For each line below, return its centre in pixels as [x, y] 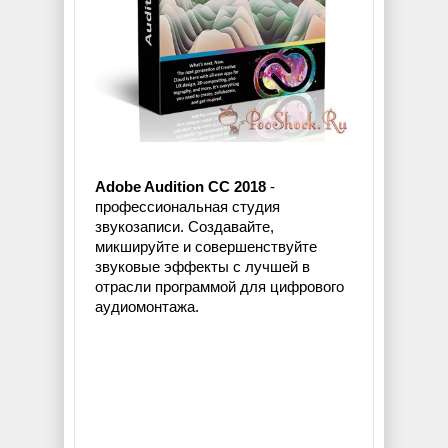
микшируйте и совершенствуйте [206, 247]
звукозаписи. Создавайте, [184, 227]
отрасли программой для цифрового [219, 287]
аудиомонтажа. [147, 307]
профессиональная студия [187, 207]
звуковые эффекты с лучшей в [202, 267]
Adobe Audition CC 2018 [180, 187]
